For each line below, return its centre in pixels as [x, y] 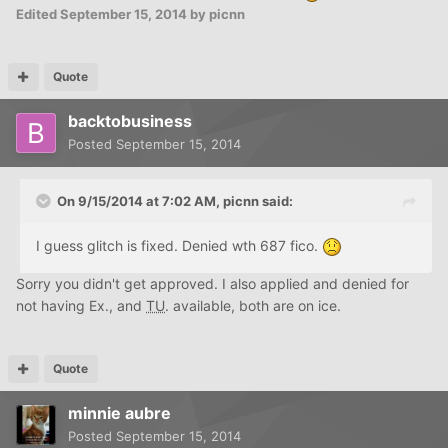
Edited [38, 13]
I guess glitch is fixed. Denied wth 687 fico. [179, 245]
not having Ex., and [81, 305]
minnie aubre [119, 412]
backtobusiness [130, 120]
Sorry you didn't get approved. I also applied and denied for [212, 283]
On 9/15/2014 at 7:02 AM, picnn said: [175, 200]
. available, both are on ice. [253, 305]
